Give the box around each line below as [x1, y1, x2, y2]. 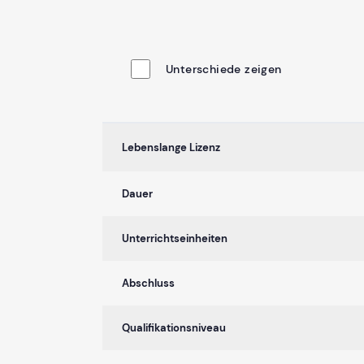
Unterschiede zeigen [166, 61, 282, 76]
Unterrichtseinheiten [122, 231, 227, 245]
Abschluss [122, 275, 175, 290]
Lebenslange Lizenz [122, 140, 220, 154]
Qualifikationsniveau [122, 320, 226, 335]
